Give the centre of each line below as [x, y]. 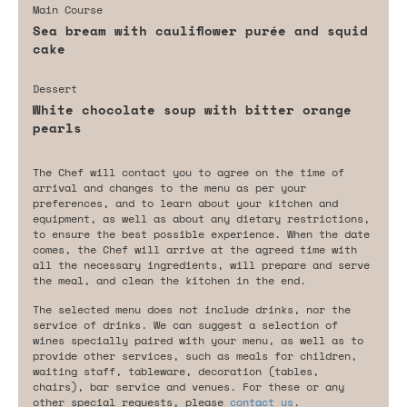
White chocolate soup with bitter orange [192, 109]
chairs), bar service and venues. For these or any [189, 386]
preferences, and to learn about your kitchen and [185, 203]
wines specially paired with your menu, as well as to [198, 340]
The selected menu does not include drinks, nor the [192, 309]
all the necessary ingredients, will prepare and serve [201, 264]
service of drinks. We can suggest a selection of [185, 324]
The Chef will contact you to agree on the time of [189, 172]
